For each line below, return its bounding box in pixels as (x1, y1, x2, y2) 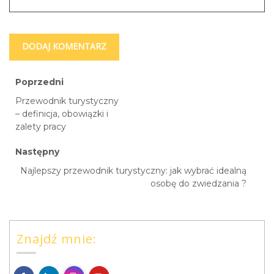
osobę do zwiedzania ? (150, 178, 246, 190)
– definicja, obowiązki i (15, 108, 108, 120)
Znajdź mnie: (17, 230, 97, 247)
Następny (15, 146, 59, 158)
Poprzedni (15, 76, 64, 88)
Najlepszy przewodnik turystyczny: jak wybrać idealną (20, 165, 246, 177)
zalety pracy (15, 121, 66, 133)
